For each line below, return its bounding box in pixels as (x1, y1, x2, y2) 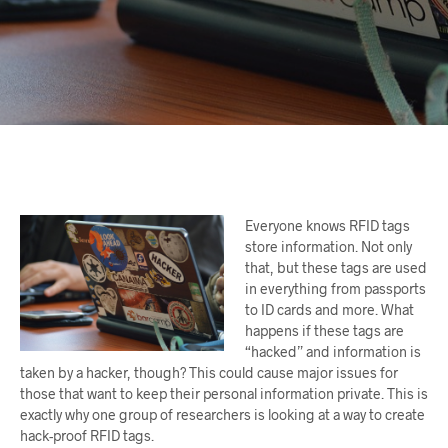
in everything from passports (245, 279, 426, 297)
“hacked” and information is (245, 342, 421, 360)
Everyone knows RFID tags (245, 216, 410, 234)
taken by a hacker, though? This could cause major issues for (20, 363, 398, 381)
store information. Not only (245, 237, 412, 255)
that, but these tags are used (245, 258, 427, 276)
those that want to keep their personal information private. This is (20, 384, 428, 402)
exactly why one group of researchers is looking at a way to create (20, 405, 425, 423)
